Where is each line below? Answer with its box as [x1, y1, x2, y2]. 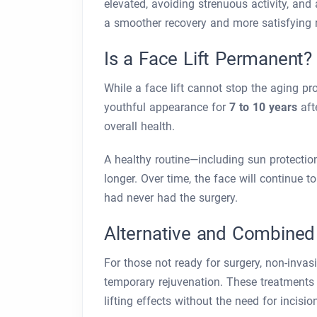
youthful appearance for [104, 100, 229, 114]
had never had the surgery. [104, 191, 238, 204]
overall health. [104, 120, 175, 133]
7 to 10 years [229, 100, 297, 114]
